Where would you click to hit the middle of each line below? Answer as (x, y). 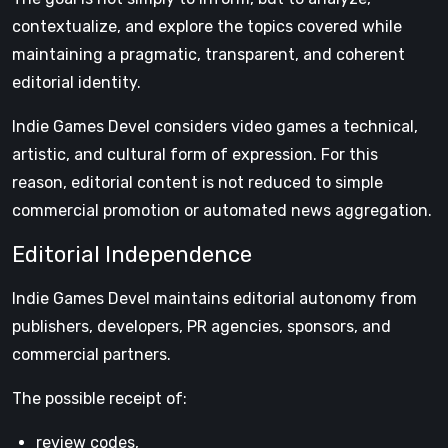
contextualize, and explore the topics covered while (207, 26)
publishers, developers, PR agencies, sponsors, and (201, 326)
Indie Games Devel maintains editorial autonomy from (214, 298)
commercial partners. (91, 354)
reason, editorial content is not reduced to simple (197, 182)
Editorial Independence (132, 254)
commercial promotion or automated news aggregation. (222, 210)
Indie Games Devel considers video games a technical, (215, 126)
